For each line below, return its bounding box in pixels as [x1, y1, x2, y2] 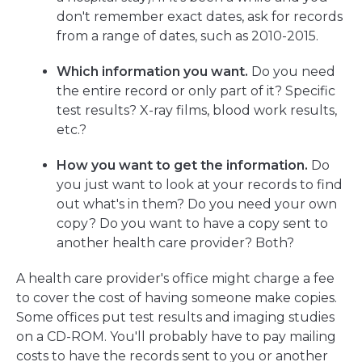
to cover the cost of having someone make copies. [16, 290, 337, 306]
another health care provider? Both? [57, 235, 294, 251]
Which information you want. [57, 64, 248, 80]
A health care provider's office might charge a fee [16, 271, 335, 287]
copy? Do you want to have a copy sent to [57, 216, 328, 232]
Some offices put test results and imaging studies [16, 309, 335, 326]
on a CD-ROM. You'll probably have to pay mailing [16, 329, 336, 345]
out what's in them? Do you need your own [57, 196, 337, 213]
